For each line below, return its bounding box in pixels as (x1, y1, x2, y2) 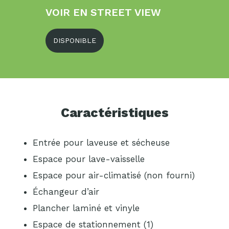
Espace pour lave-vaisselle (33, 154, 145, 164)
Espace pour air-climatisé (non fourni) (33, 170, 195, 180)
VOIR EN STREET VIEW (45, 6, 161, 18)
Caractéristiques (60, 105, 169, 120)
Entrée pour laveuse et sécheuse (33, 138, 170, 148)
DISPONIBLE (53, 36, 96, 44)
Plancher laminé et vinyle (33, 203, 140, 213)
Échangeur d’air (33, 187, 99, 197)
